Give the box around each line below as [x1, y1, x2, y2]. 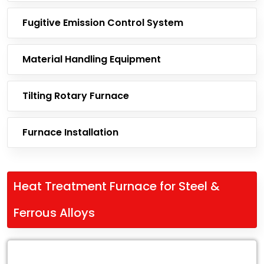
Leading [7, 243, 48, 258]
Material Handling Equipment [22, 52, 161, 66]
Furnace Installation [22, 126, 118, 139]
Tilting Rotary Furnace [22, 89, 129, 103]
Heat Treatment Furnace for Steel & [14, 178, 220, 194]
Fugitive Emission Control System [22, 16, 183, 29]
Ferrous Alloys [14, 204, 95, 221]
